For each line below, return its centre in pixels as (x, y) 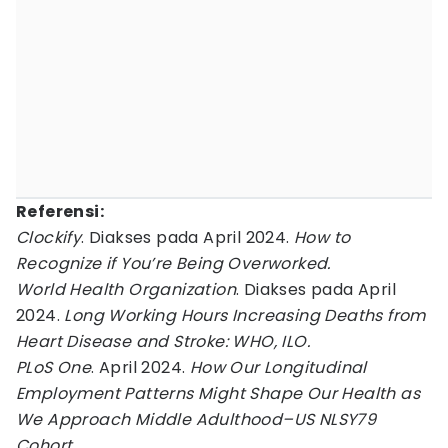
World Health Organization (126, 289)
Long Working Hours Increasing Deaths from (245, 315)
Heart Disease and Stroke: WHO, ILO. (163, 341)
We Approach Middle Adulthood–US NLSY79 (196, 419)
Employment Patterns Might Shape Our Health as (218, 393)
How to (322, 237)
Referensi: (60, 211)
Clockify (49, 237)
